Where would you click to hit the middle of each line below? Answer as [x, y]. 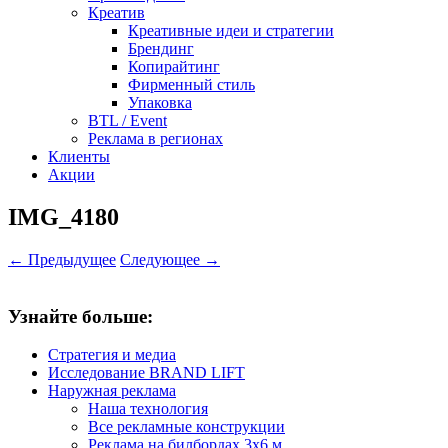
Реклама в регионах [155, 138]
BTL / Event [127, 120]
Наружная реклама [112, 391]
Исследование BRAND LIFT [146, 373]
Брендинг [161, 48]
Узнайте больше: [80, 316]
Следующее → [170, 259]
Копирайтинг [174, 66]
